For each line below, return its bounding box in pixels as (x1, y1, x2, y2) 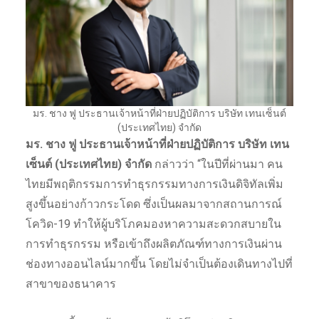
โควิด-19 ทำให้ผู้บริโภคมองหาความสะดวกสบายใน (25, 216, 281, 231)
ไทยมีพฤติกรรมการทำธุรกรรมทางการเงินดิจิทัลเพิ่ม (25, 177, 283, 191)
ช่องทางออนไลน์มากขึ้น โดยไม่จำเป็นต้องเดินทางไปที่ (25, 256, 293, 271)
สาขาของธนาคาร (25, 276, 116, 291)
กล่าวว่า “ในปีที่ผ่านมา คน (154, 157, 283, 171)
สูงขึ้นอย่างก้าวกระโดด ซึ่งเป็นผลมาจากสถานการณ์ (25, 197, 282, 211)
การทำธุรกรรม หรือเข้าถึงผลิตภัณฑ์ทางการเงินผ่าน (25, 236, 282, 251)
